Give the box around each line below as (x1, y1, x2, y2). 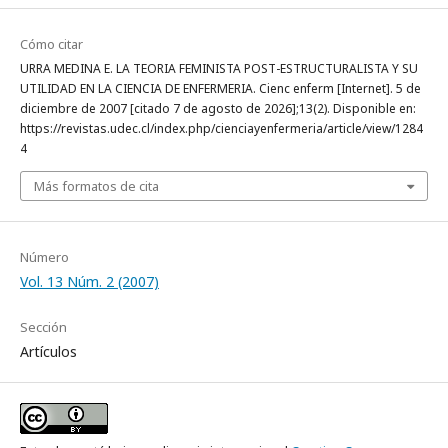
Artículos (20, 342, 77, 361)
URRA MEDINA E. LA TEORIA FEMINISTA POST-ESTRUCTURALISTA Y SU (20, 60, 418, 77)
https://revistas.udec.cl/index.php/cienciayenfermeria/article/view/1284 (20, 120, 423, 137)
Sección (20, 318, 67, 336)
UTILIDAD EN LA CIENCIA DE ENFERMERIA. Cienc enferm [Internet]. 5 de (20, 80, 421, 97)
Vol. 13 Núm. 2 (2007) (20, 272, 159, 291)
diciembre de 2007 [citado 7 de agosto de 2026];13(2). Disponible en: (20, 100, 416, 117)
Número (20, 248, 69, 266)
